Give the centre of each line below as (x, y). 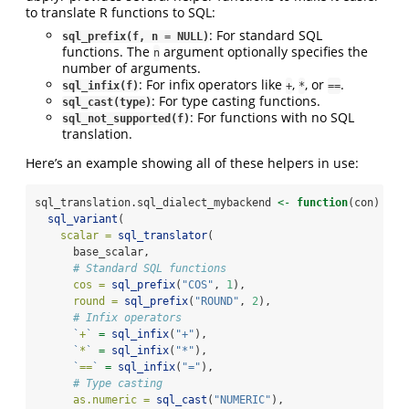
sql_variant (83, 220)
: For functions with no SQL (272, 118)
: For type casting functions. (236, 101)
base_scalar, (92, 252)
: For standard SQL (266, 36)
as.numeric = (111, 400)
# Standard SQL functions (150, 269)
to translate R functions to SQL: (121, 13)
